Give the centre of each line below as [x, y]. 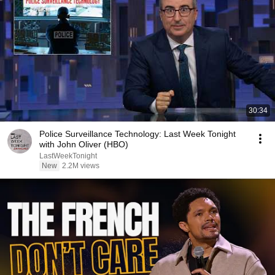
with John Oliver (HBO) [84, 144]
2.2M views [81, 166]
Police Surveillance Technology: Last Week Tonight [137, 134]
